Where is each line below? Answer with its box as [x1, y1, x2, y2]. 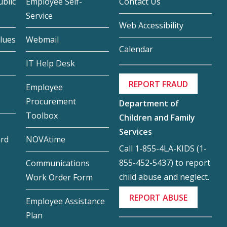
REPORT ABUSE [129, 192, 187, 204]
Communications [26, 158, 90, 169]
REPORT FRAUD [128, 79, 188, 90]
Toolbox [26, 110, 58, 122]
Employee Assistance [26, 196, 105, 207]
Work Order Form [26, 172, 93, 183]
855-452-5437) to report [119, 157, 210, 169]
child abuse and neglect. [119, 171, 209, 183]
